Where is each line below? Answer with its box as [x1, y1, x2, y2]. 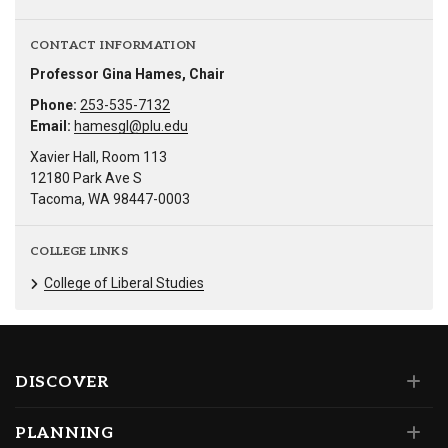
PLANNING [15, 423, 114, 443]
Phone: [30, 96, 77, 113]
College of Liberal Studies [44, 274, 204, 291]
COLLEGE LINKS [30, 243, 129, 259]
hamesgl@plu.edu [74, 117, 188, 134]
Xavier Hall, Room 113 [30, 148, 167, 165]
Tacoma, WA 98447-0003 [30, 190, 190, 207]
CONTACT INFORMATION [30, 37, 197, 53]
